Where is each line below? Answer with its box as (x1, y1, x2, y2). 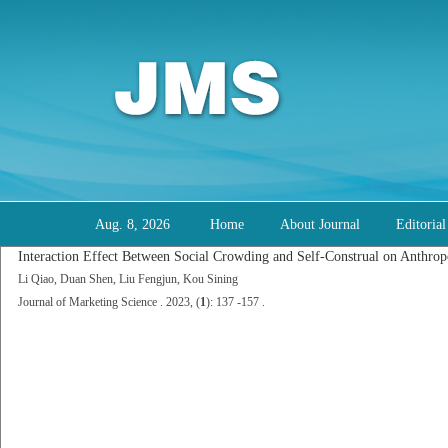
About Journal (280, 217, 360, 232)
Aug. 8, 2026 (94, 217, 170, 232)
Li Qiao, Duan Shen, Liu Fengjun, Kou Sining (18, 272, 238, 286)
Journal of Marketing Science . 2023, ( (18, 295, 200, 309)
